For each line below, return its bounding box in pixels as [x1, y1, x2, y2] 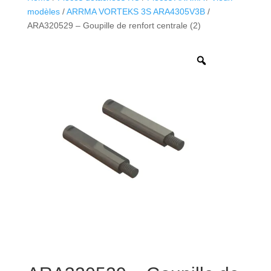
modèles [27, 6, 60, 16]
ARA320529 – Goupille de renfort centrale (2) [27, 20, 201, 30]
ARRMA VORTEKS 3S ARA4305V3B [66, 6, 205, 16]
